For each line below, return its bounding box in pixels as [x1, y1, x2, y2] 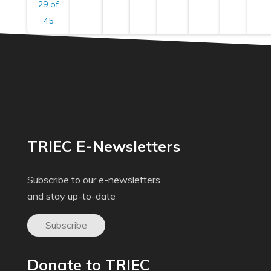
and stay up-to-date [27, 190, 116, 203]
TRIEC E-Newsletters [27, 137, 180, 156]
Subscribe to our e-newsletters [27, 174, 160, 186]
